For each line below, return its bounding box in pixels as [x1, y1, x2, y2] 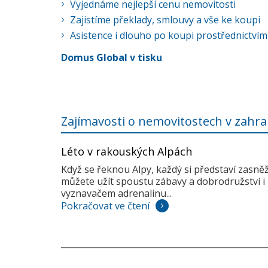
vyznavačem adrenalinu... [61, 187, 172, 200]
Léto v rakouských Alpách [61, 144, 192, 159]
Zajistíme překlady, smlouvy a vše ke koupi [70, 13, 260, 26]
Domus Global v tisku [61, 51, 162, 64]
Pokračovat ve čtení [61, 199, 150, 212]
